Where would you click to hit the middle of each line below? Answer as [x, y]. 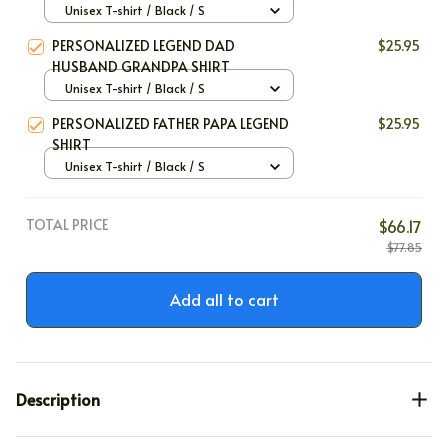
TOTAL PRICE [67, 224]
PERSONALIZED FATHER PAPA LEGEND [170, 123]
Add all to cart [224, 299]
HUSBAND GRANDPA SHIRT [141, 66]
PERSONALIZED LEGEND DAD [143, 45]
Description [58, 399]
